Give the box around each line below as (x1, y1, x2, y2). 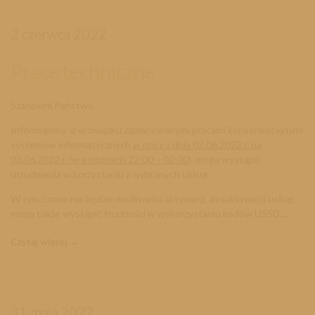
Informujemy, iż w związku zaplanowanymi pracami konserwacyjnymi (11, 124, 303, 136)
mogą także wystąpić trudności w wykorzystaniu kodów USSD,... (11, 207, 288, 220)
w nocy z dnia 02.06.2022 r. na (133, 139, 262, 151)
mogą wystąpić (191, 153, 263, 166)
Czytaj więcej (11, 236, 67, 248)
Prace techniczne (11, 59, 155, 84)
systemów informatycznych (11, 139, 133, 151)
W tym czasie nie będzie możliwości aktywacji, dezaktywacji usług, (11, 193, 295, 205)
